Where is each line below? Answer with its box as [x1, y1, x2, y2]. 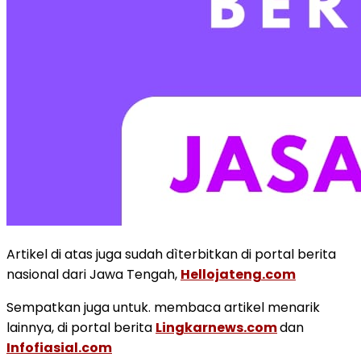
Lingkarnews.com [156, 317, 277, 337]
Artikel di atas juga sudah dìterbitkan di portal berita [6, 244, 336, 263]
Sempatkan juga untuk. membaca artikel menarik [6, 297, 320, 317]
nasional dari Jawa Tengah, [6, 264, 180, 284]
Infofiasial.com [6, 338, 112, 357]
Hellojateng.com [180, 264, 296, 284]
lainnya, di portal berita [6, 317, 156, 337]
